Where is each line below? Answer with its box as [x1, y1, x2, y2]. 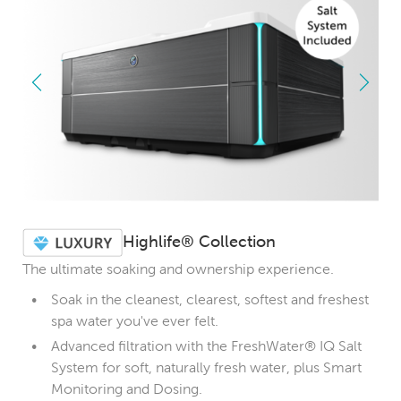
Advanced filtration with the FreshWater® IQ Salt [51, 337, 362, 354]
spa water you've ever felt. [51, 312, 218, 328]
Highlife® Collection [123, 233, 276, 252]
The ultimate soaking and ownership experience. [22, 260, 334, 277]
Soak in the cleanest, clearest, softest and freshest [51, 291, 369, 307]
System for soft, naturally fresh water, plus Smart [51, 359, 362, 375]
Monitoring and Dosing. [51, 380, 202, 397]
